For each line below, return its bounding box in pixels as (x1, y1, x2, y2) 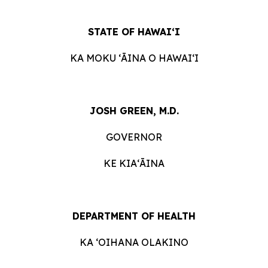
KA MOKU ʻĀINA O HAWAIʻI (69, 52, 199, 64)
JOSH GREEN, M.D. (89, 105, 179, 117)
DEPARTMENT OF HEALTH (72, 210, 196, 222)
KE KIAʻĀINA (103, 157, 165, 169)
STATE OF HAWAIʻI (88, 26, 180, 38)
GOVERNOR (106, 131, 162, 143)
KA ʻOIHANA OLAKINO (80, 236, 188, 248)
